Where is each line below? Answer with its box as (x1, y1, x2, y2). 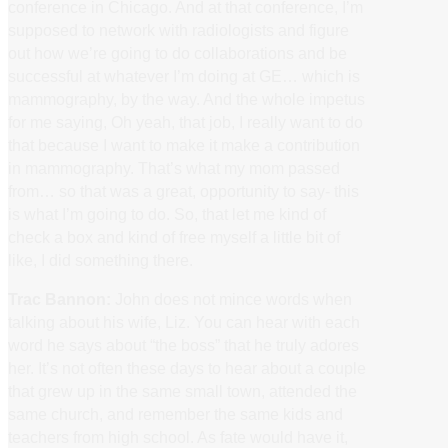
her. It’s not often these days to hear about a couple (8, 358, 366, 377)
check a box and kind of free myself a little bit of (8, 227, 340, 246)
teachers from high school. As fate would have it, (8, 427, 348, 446)
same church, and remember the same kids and (8, 404, 343, 423)
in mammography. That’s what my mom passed (8, 158, 340, 177)
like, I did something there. (8, 250, 193, 269)
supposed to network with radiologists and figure (8, 20, 349, 39)
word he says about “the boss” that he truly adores (8, 335, 359, 354)
